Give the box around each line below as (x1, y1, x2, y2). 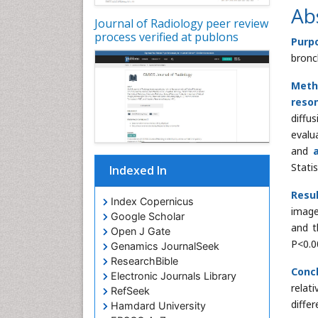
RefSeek (108, 285, 150, 297)
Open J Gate (108, 225, 170, 238)
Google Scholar (108, 210, 185, 223)
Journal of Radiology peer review (94, 15, 268, 31)
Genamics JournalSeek (108, 240, 219, 253)
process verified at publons (94, 28, 238, 45)
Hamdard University (108, 300, 206, 312)
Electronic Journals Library (108, 270, 236, 283)
